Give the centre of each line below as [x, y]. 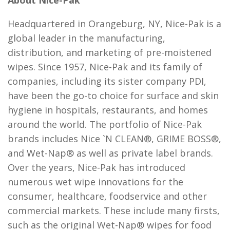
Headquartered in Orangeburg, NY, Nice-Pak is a [114, 24]
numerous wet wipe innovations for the [95, 182]
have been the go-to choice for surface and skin [113, 95]
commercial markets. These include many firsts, [114, 210]
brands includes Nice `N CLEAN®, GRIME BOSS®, [114, 139]
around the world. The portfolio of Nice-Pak [105, 124]
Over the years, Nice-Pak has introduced [97, 167]
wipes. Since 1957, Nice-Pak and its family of [105, 67]
